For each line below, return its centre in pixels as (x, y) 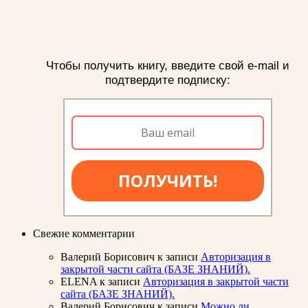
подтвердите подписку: (168, 80)
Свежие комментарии (84, 234)
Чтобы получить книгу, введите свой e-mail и (168, 66)
